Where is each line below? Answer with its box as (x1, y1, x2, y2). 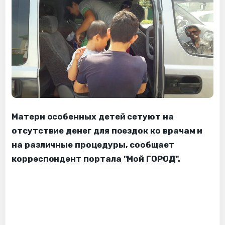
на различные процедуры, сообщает (12, 140, 174, 150)
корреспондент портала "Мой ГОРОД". (12, 154, 180, 164)
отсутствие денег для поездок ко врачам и (12, 126, 203, 136)
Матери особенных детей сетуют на (12, 111, 174, 122)
